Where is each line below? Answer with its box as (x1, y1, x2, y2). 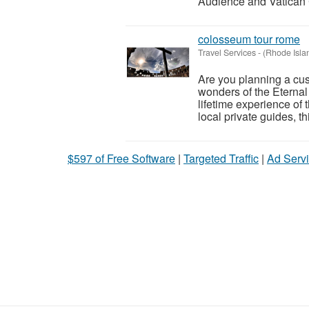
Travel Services (198, 46, 256, 59)
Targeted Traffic (183, 150, 259, 167)
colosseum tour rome (198, 31, 300, 48)
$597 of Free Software (68, 150, 175, 167)
